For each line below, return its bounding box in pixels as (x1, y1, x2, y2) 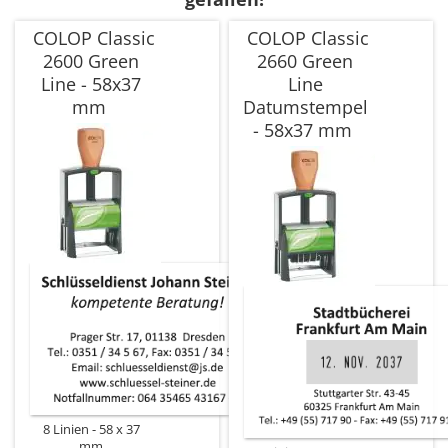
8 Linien (42, 421, 89, 439)
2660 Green (257, 49, 353, 74)
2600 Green (43, 49, 139, 74)
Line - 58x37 (41, 72, 141, 97)
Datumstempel (242, 95, 368, 120)
